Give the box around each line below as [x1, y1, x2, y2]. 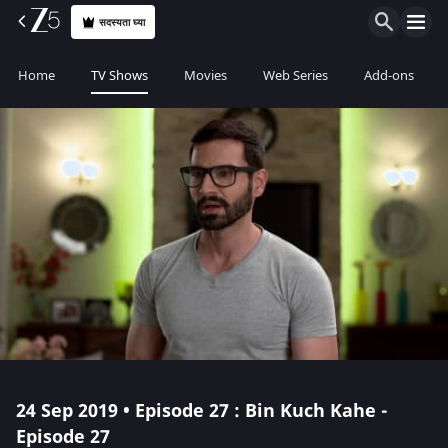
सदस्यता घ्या [99, 14, 146, 30]
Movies [184, 66, 227, 85]
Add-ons [364, 66, 414, 85]
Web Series [263, 66, 328, 85]
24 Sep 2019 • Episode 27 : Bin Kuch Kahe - [16, 398, 388, 424]
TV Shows [91, 66, 148, 85]
